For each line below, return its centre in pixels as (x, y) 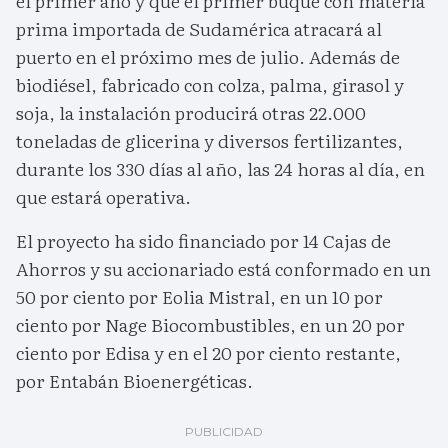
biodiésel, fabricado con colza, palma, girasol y (210, 85)
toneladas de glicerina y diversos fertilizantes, (209, 141)
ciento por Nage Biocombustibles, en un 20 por (210, 325)
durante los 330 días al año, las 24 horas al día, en (220, 169)
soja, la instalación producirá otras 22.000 (191, 113)
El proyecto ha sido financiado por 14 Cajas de (203, 241)
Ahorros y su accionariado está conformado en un (223, 269)
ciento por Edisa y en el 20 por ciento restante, (208, 353)
